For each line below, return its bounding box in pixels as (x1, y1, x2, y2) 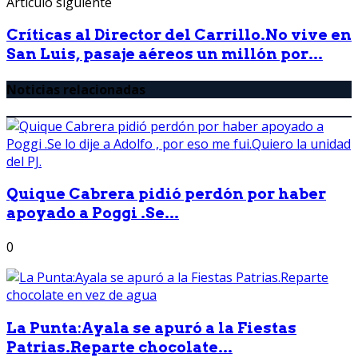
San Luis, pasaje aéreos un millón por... (6, 45, 323, 64)
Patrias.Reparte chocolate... (6, 337, 233, 356)
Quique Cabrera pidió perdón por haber (6, 185, 326, 204)
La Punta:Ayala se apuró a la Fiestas (6, 318, 296, 337)
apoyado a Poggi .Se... (6, 204, 179, 223)
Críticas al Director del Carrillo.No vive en (6, 26, 352, 45)
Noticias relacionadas (6, 81, 145, 99)
